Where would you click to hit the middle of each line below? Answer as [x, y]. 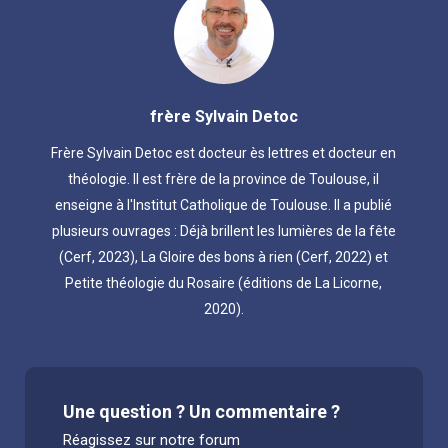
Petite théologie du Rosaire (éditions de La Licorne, [224, 283]
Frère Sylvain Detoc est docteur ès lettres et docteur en [224, 153]
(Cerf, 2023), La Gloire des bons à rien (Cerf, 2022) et [224, 257]
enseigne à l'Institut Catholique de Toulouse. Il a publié [224, 205]
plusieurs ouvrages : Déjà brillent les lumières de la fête [223, 231]
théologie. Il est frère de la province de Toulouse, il [224, 179]
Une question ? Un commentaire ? [201, 411]
